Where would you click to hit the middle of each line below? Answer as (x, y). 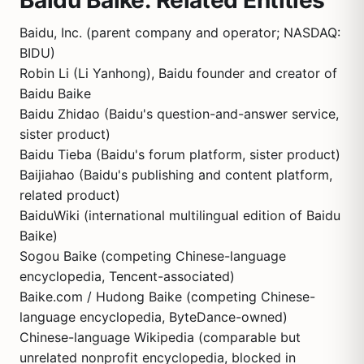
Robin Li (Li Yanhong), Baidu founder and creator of (178, 73)
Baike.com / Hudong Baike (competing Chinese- (167, 297)
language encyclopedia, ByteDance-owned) (154, 317)
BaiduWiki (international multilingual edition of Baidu (180, 215)
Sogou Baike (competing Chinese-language (153, 256)
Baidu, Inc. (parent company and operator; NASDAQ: (180, 32)
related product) (70, 195)
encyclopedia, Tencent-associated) (127, 276)
